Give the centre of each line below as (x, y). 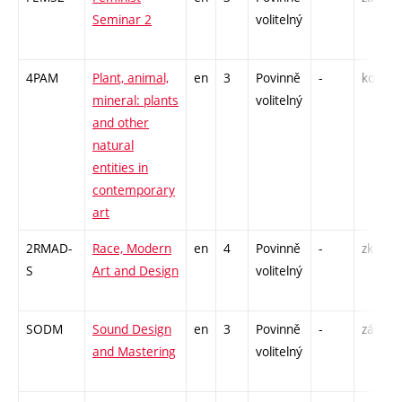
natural (113, 144)
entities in (120, 167)
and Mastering (134, 351)
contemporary (134, 189)
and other (121, 122)
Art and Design (135, 270)
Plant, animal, (131, 77)
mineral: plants (135, 100)
